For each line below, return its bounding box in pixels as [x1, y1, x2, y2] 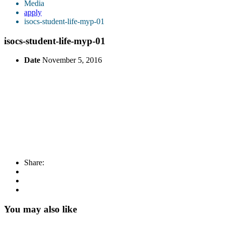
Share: [24, 158, 44, 167]
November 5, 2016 [42, 56, 102, 65]
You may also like [4, 203, 77, 214]
